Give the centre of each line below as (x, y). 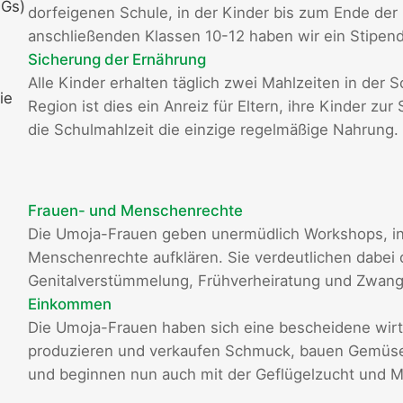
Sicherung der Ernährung (116, 60)
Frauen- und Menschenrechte (135, 211)
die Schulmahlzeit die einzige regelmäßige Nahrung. (213, 130)
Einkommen (69, 304)
